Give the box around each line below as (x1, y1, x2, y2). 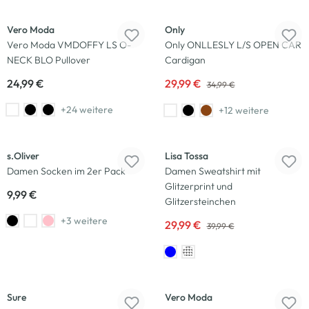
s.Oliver (7, 150, 39, 162)
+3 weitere (61, 214, 108, 227)
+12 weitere (218, 103, 269, 117)
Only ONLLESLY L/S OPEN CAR (164, 39, 301, 51)
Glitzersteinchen (164, 195, 236, 208)
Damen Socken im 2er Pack (7, 165, 126, 177)
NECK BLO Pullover (7, 54, 90, 66)
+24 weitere (61, 103, 113, 116)
